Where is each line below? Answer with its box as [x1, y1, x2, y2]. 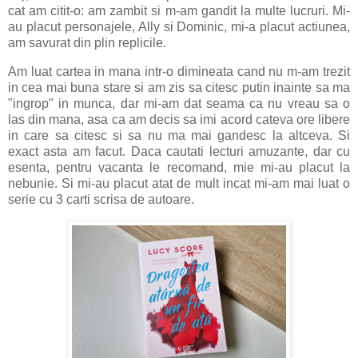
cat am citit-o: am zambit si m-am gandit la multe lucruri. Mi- [8, 4, 350, 18]
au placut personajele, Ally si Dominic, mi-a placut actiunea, [8, 20, 350, 34]
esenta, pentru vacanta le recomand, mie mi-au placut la [8, 160, 350, 174]
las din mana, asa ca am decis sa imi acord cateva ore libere [8, 112, 350, 126]
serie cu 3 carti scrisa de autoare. [8, 192, 194, 206]
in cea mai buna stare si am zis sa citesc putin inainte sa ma [8, 80, 350, 94]
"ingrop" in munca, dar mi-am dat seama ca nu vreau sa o [8, 96, 350, 110]
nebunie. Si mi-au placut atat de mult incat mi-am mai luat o [8, 176, 350, 190]
